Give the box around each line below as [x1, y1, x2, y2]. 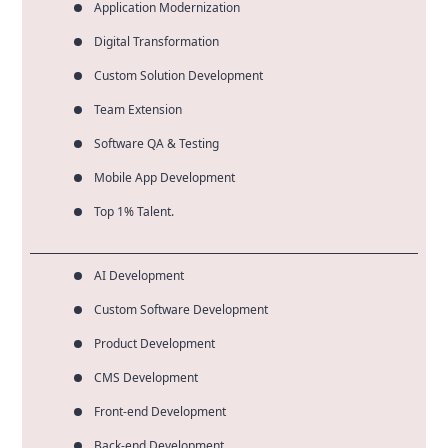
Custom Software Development [94, 300, 269, 318]
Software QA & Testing [94, 135, 220, 153]
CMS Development [94, 368, 199, 386]
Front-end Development [94, 402, 227, 420]
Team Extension [94, 101, 183, 119]
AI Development [94, 266, 185, 284]
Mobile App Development [94, 169, 236, 187]
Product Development [94, 334, 216, 352]
